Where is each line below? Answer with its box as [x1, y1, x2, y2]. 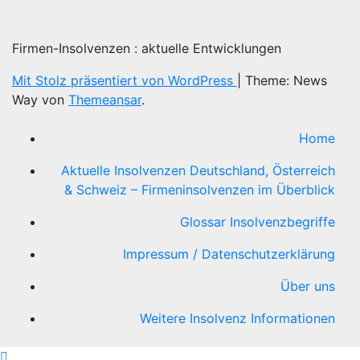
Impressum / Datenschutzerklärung [123, 246, 335, 263]
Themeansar [68, 92, 141, 108]
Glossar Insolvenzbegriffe [180, 214, 335, 231]
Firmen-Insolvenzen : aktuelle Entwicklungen [12, 40, 281, 57]
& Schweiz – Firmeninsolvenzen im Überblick [64, 182, 335, 198]
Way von [12, 92, 68, 108]
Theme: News [245, 72, 327, 89]
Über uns [280, 278, 335, 295]
